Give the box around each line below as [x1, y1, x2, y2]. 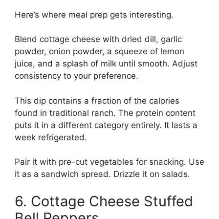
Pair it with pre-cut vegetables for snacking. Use [15, 157, 204, 167]
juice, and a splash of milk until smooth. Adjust [15, 59, 197, 69]
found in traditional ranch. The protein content [15, 108, 196, 118]
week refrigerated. [15, 132, 87, 142]
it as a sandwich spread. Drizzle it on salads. [15, 169, 190, 179]
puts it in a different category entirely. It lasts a [15, 120, 197, 130]
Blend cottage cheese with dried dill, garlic [15, 34, 182, 44]
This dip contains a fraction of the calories [15, 95, 179, 106]
